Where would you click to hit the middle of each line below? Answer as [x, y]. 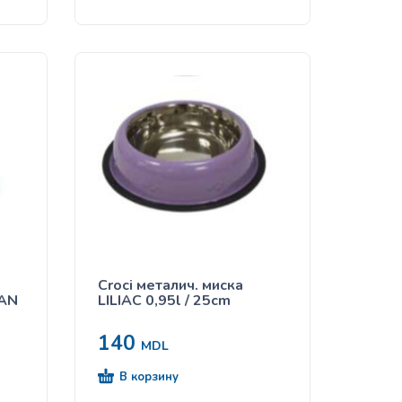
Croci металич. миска [171, 285]
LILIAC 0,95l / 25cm [165, 300]
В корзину [149, 376]
